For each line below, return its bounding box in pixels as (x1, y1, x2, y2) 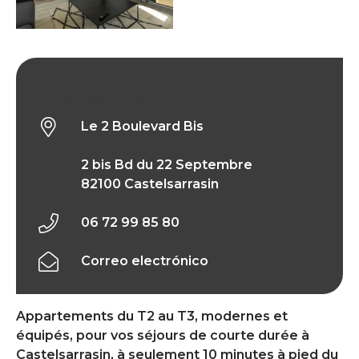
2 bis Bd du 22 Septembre (81, 157, 253, 173)
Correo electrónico (81, 253, 209, 269)
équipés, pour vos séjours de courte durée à (16, 328, 309, 344)
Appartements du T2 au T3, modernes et (16, 309, 288, 325)
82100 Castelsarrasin (81, 176, 220, 192)
